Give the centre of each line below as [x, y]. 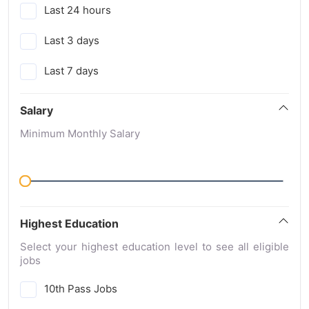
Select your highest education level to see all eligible [154, 247]
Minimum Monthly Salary [80, 134]
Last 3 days [72, 41]
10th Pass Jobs [81, 289]
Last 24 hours [78, 10]
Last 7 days [71, 71]
